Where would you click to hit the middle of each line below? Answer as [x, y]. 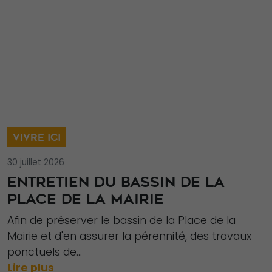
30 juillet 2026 [36, 163]
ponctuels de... [45, 252]
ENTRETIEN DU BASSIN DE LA [116, 182]
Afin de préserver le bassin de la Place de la [121, 221]
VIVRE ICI [37, 137]
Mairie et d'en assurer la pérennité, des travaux [129, 236]
